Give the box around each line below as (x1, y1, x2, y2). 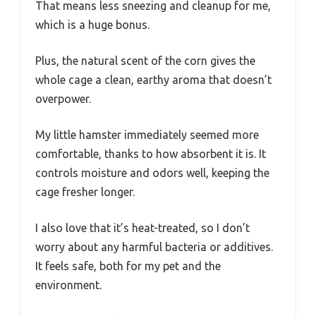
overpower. (35, 92, 91, 106)
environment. (35, 279, 102, 292)
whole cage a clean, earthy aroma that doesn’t (35, 73, 272, 87)
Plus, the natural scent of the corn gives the (35, 54, 255, 68)
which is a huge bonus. (35, 18, 150, 32)
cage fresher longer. (35, 186, 135, 199)
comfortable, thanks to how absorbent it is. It (35, 147, 266, 161)
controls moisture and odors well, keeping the (35, 166, 269, 180)
